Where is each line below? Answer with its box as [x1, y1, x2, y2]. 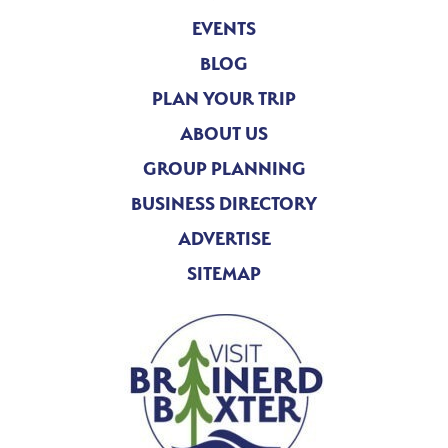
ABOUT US [180, 123, 268, 145]
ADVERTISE [177, 228, 271, 250]
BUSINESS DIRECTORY [131, 193, 317, 215]
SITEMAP [187, 263, 261, 285]
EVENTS [192, 18, 256, 40]
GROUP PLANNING [142, 158, 306, 180]
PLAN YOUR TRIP [152, 88, 296, 110]
